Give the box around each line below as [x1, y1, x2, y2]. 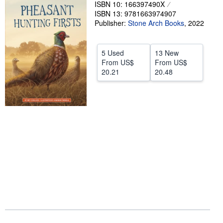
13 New [154, 48, 179, 58]
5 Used [102, 48, 124, 58]
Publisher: [95, 18, 128, 28]
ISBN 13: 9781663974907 [95, 8, 176, 18]
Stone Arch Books [128, 18, 184, 28]
